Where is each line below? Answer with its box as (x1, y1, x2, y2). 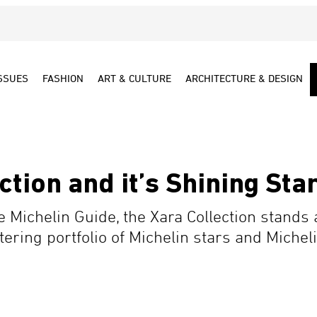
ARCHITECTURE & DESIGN (185, 73, 303, 86)
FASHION (42, 73, 83, 86)
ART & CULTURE (98, 73, 171, 86)
